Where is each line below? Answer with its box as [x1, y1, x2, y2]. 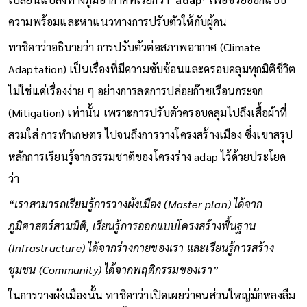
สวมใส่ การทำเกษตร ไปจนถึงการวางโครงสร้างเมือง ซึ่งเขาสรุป [8, 127, 293, 142]
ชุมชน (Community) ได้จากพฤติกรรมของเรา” [8, 262, 219, 277]
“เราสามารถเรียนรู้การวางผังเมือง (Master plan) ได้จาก [8, 196, 263, 211]
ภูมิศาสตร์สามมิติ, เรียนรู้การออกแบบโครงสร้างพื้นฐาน [8, 218, 256, 233]
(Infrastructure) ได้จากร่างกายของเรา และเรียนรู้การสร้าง [8, 240, 274, 255]
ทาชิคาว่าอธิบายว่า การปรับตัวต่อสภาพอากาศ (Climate [8, 39, 261, 54]
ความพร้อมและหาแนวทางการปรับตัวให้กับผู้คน [8, 14, 228, 29]
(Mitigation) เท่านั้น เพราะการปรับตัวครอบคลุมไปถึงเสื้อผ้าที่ [8, 105, 288, 120]
